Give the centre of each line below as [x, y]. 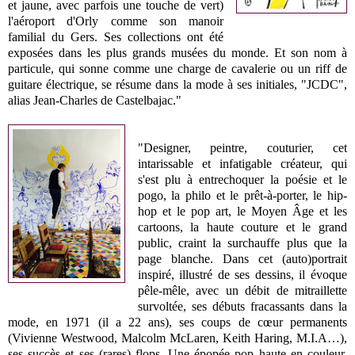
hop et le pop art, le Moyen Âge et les [242, 211]
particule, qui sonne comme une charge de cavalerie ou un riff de [177, 68]
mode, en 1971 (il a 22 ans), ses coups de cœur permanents [177, 322]
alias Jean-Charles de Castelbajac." [95, 100]
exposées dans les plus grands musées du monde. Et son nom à [177, 52]
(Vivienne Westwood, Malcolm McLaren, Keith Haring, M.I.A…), [177, 338]
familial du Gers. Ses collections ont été [116, 36]
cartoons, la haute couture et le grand [242, 227]
